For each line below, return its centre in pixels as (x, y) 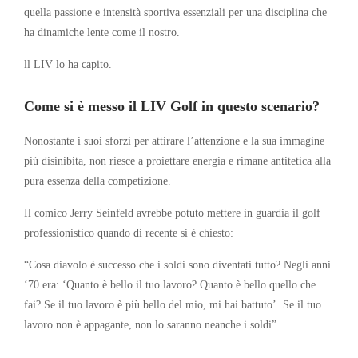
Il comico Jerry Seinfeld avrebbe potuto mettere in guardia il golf (172, 212)
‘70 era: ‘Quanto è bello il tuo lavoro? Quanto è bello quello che (170, 284)
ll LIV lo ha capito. (68, 64)
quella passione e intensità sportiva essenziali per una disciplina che (175, 12)
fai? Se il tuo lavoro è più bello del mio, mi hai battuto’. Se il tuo (173, 304)
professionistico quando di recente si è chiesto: (129, 232)
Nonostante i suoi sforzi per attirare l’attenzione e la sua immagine (174, 140)
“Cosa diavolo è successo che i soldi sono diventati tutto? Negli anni (177, 264)
